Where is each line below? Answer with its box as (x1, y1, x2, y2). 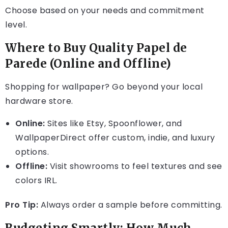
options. (15, 146, 49, 158)
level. (5, 19, 27, 31)
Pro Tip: (5, 199, 38, 211)
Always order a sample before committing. (38, 199, 222, 211)
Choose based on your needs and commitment (5, 5, 205, 17)
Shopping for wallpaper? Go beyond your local (5, 81, 203, 93)
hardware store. (5, 95, 73, 107)
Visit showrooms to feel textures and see (47, 160, 222, 173)
